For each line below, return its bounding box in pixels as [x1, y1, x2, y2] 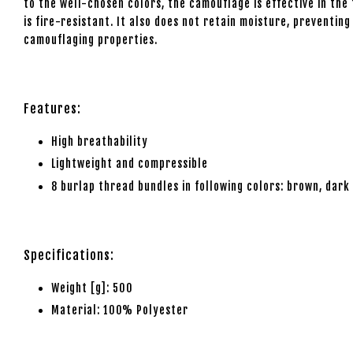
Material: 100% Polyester [51, 303, 188, 318]
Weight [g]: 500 [51, 281, 133, 295]
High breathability [51, 134, 148, 148]
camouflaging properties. [24, 32, 158, 46]
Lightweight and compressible [51, 157, 208, 171]
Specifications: [24, 247, 114, 263]
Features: [24, 100, 81, 117]
